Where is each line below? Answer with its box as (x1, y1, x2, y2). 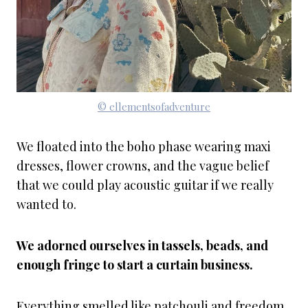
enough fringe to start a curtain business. (16, 256, 253, 273)
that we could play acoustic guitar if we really (16, 177, 274, 193)
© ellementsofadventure (98, 100, 210, 113)
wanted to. (16, 196, 76, 212)
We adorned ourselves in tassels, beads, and (16, 237, 268, 254)
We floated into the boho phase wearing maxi (16, 138, 271, 155)
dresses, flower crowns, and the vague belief (16, 157, 269, 174)
